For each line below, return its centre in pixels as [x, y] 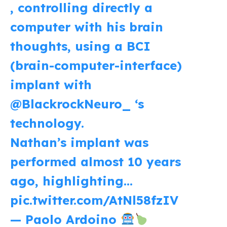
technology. [47, 123]
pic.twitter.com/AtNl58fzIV [94, 200]
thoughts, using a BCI [80, 46]
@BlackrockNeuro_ [70, 104]
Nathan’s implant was [79, 142]
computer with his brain [87, 27]
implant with [51, 84]
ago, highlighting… [71, 181]
